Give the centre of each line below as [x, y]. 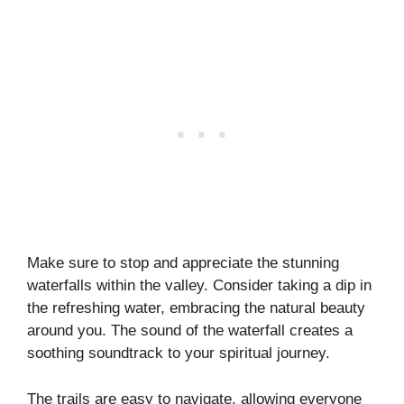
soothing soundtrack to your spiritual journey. [179, 353]
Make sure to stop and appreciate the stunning [183, 263]
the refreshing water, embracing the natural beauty [196, 308]
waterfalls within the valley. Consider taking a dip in [199, 285]
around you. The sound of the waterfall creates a [190, 331]
